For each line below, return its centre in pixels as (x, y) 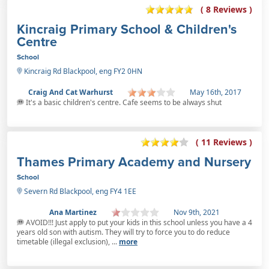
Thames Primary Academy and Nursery (134, 162)
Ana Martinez (73, 212)
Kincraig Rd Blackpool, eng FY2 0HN (82, 71)
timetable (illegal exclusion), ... (68, 241)
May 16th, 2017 (215, 92)
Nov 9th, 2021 (197, 212)
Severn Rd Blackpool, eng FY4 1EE (79, 191)
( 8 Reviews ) (226, 10)
